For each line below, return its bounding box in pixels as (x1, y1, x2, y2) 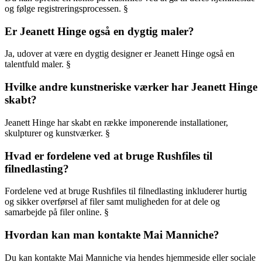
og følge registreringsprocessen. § (5, 4, 128, 13)
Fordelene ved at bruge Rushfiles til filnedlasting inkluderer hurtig (5, 186, 247, 196)
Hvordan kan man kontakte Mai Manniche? (5, 229, 219, 242)
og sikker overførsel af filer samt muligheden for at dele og (5, 196, 220, 207)
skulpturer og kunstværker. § (5, 127, 110, 138)
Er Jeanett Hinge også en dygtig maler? (5, 25, 194, 37)
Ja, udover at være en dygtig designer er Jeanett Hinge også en (5, 49, 235, 59)
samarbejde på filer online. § (5, 207, 109, 218)
